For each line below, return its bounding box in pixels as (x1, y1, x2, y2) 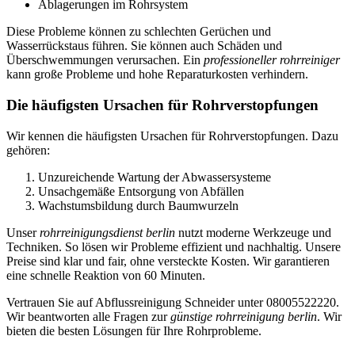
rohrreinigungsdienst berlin (40, 225, 175, 239)
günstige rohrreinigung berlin (170, 309, 317, 323)
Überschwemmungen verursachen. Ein (6, 53, 204, 67)
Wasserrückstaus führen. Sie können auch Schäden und (6, 39, 282, 53)
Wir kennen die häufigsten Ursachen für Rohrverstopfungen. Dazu (6, 128, 338, 143)
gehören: (6, 143, 50, 157)
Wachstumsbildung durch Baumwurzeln (38, 198, 239, 212)
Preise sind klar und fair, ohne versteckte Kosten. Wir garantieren (6, 254, 330, 268)
